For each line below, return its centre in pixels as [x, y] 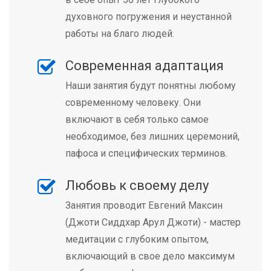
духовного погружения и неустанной [148, 17]
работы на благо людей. [119, 34]
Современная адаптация [144, 66]
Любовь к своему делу [137, 186]
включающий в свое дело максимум [150, 256]
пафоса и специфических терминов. [146, 154]
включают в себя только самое [137, 120]
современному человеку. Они [133, 103]
